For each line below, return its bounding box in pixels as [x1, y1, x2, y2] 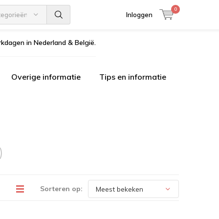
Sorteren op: [40, 184, 83, 193]
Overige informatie [11, 72, 81, 82]
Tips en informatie [99, 72, 166, 82]
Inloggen [126, 11, 153, 19]
